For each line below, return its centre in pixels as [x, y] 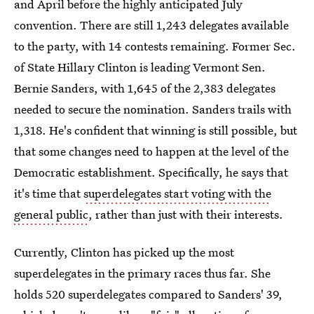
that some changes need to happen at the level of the [151, 151]
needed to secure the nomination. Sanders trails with [153, 109]
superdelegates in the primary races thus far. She [142, 273]
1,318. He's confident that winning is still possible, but [156, 130]
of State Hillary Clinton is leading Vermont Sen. [140, 67]
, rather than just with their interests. [186, 214]
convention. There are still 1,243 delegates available [151, 25]
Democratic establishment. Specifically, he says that [151, 172]
